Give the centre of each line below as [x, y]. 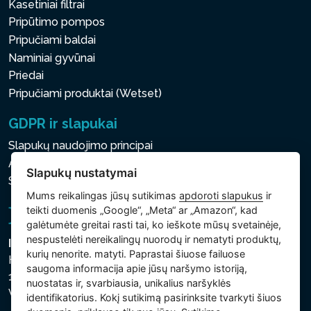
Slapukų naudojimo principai [81, 146]
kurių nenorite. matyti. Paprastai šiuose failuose [136, 254]
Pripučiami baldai [52, 40]
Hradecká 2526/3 [54, 260]
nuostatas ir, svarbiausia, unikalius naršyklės [129, 283]
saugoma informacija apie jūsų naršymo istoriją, [137, 269]
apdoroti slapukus [221, 196]
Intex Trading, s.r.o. [61, 244]
